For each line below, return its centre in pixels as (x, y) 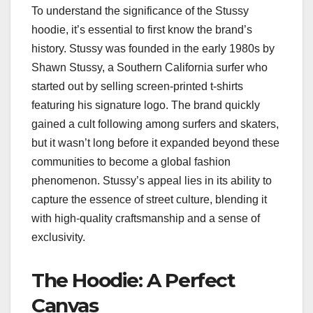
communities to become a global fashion (131, 161)
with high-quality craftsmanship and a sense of (146, 218)
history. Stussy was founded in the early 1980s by (153, 48)
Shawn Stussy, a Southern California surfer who (150, 67)
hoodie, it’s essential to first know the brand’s (142, 29)
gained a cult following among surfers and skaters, (155, 124)
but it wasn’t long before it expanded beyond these (155, 143)
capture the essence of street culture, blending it (149, 199)
